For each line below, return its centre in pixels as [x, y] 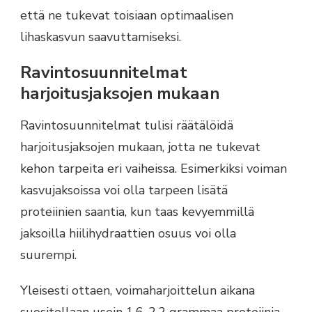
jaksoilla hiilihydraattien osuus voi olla [128, 233]
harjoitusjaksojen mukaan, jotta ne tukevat [140, 147]
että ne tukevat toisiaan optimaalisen [127, 15]
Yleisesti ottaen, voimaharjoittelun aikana [138, 290]
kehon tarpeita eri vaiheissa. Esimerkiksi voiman [154, 168]
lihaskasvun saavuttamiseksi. [101, 37]
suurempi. [48, 255]
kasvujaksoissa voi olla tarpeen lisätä [124, 190]
